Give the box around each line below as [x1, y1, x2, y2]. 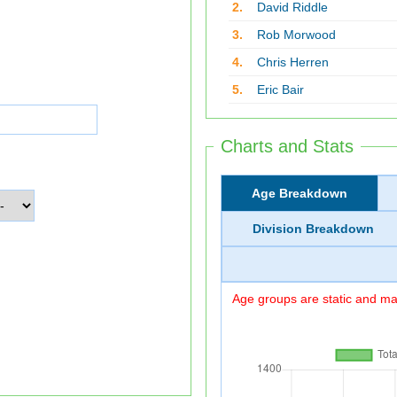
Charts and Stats [221, 136, 354, 156]
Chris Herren [256, 55, 329, 69]
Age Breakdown [251, 186, 347, 200]
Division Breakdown [252, 222, 374, 236]
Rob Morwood [256, 27, 336, 42]
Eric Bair [256, 82, 304, 97]
